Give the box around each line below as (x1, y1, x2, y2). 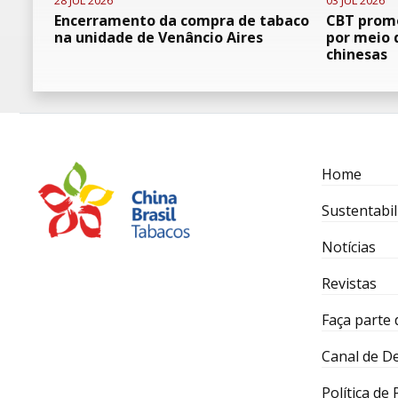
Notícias (321, 237, 376, 257)
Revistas (321, 274, 377, 293)
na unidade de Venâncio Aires (54, 28, 263, 47)
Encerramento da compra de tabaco (54, 11, 309, 30)
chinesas (325, 44, 387, 64)
